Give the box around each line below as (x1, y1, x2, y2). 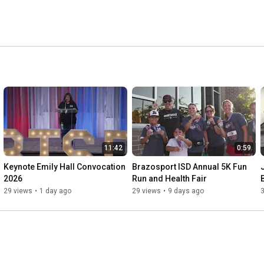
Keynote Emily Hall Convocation (4, 162, 126, 172)
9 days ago (168, 187, 204, 196)
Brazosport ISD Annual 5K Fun (132, 162, 247, 172)
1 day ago (39, 187, 71, 196)
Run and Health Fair (132, 174, 207, 184)
